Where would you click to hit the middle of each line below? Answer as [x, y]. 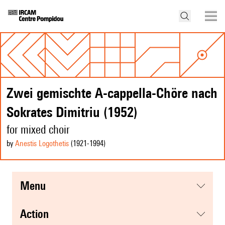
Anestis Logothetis [42, 144]
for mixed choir [38, 130]
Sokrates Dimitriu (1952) [72, 112]
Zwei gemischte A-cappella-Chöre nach [112, 93]
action [38, 214]
